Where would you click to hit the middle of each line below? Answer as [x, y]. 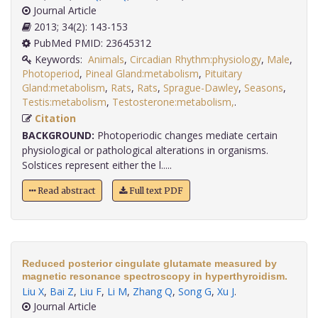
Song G [195, 292]
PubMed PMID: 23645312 [91, 43]
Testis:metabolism [64, 102]
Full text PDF [155, 191]
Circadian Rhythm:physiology [196, 60]
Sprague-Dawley [201, 88]
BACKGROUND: [58, 136]
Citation [55, 119]
